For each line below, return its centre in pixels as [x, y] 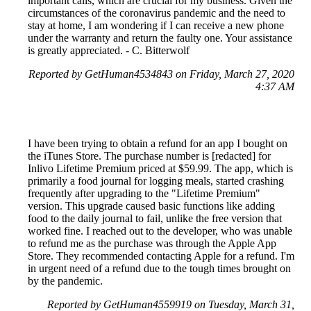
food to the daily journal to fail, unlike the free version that [155, 219]
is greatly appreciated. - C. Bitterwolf [109, 51]
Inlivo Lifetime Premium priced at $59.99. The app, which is [160, 169]
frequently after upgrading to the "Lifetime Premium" [144, 194]
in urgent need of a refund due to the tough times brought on [159, 269]
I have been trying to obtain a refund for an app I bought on [158, 144]
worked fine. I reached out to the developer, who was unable [160, 231]
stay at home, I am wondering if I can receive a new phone [156, 26]
